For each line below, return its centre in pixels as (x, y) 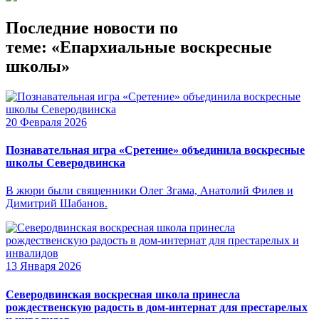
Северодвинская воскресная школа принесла (123, 294)
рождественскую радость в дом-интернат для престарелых (157, 307)
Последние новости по (92, 27)
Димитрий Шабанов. (57, 204)
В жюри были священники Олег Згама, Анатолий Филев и (150, 191)
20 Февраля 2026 (46, 122)
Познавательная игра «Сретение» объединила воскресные (155, 150)
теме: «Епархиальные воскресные (139, 47)
